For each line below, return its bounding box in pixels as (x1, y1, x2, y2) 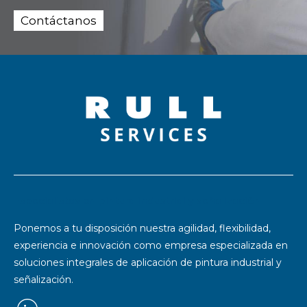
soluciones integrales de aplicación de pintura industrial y (14, 256, 282, 269)
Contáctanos (21, 14, 97, 28)
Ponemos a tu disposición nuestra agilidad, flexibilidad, (14, 222, 271, 235)
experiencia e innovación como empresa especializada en (14, 239, 288, 252)
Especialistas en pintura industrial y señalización (14, 195, 261, 208)
